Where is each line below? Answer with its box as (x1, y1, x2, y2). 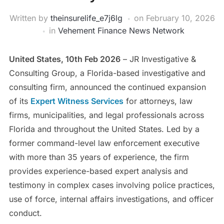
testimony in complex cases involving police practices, (8, 180, 215, 190)
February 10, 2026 (145, 13, 215, 23)
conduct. (8, 208, 42, 218)
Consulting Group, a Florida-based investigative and (8, 68, 205, 78)
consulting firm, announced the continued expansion (8, 82, 206, 92)
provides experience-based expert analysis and (8, 166, 188, 176)
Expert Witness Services (30, 96, 123, 106)
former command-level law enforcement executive (8, 138, 199, 148)
